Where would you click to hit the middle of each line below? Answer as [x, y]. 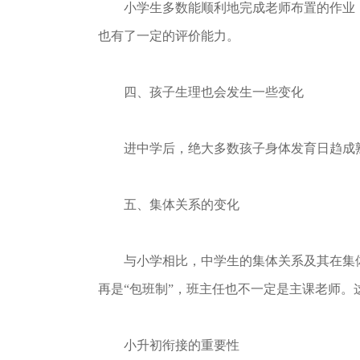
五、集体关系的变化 [169, 205]
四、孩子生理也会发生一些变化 [201, 92]
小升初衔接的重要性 [169, 345]
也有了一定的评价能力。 [169, 36]
